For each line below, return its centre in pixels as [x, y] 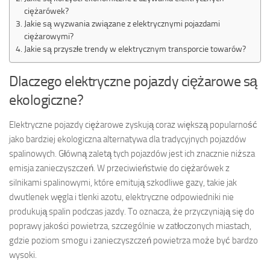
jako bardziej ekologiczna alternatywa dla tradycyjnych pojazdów [127, 139]
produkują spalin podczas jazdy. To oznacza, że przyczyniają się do [132, 211]
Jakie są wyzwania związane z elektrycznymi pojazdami [122, 23]
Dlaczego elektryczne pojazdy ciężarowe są [133, 81]
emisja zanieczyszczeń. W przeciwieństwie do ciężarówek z [119, 168]
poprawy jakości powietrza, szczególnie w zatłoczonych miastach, [130, 226]
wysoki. [23, 255]
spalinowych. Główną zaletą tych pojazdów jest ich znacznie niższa [132, 153]
